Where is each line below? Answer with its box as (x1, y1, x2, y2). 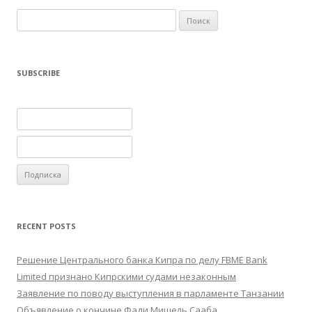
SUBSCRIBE (17, 68, 60, 78)
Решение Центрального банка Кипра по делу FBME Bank (17, 253, 267, 266)
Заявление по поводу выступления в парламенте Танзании (17, 286, 284, 299)
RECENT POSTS (17, 220, 76, 231)
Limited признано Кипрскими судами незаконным (17, 270, 236, 283)
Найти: (16, 10, 46, 23)
